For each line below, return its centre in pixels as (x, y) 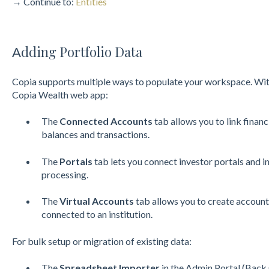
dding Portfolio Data (81, 51)
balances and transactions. (95, 134)
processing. (65, 174)
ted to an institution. (111, 214)
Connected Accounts (106, 121)
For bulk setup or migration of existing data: (101, 241)
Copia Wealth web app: (60, 95)
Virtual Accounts (96, 201)
